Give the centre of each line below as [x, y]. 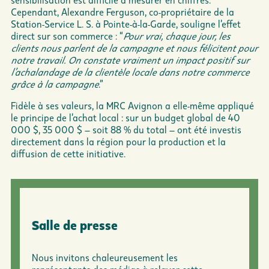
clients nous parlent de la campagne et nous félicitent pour [134, 47]
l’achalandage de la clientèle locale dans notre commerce [130, 71]
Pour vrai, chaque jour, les [177, 35]
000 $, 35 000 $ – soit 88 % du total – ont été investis [126, 129]
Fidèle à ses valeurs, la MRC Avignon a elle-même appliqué [132, 105]
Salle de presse [75, 225]
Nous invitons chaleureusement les [105, 257]
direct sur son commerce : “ [67, 35]
